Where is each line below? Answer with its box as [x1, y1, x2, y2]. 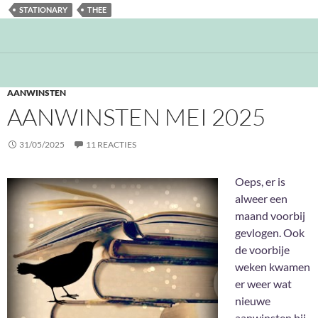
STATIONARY [19, 5, 67, 15]
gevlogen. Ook [235, 226, 305, 240]
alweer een [235, 192, 287, 206]
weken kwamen [235, 260, 310, 274]
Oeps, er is [235, 175, 285, 189]
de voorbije [235, 243, 290, 257]
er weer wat [235, 277, 292, 291]
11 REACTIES [86, 139, 136, 150]
